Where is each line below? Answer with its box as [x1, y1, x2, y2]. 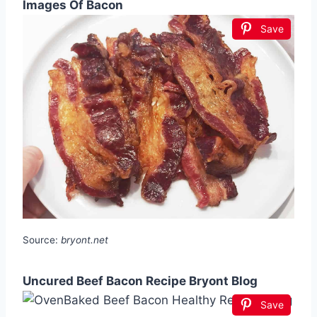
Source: [23, 234, 61, 246]
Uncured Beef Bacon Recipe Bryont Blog [23, 274, 258, 289]
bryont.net [61, 234, 108, 246]
